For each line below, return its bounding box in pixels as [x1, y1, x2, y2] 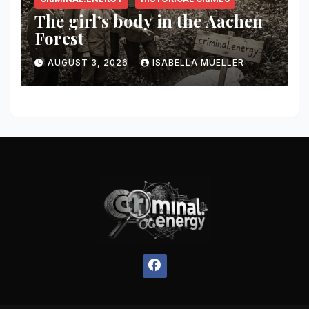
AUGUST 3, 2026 [48, 57, 131, 68]
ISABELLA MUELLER [152, 57, 244, 68]
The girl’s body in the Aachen [34, 9, 263, 32]
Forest [34, 26, 84, 49]
